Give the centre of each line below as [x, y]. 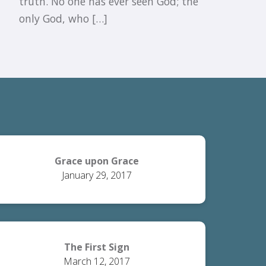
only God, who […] [63, 18]
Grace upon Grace [96, 161]
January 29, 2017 [96, 175]
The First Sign [96, 247]
